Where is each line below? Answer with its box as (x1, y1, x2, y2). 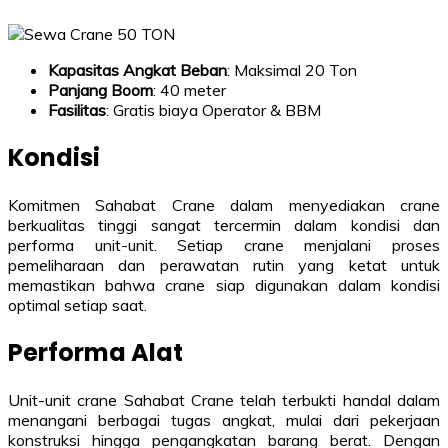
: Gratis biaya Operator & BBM (106, 99, 321, 120)
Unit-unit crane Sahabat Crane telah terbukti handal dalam (8, 389, 440, 410)
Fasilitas (48, 99, 106, 120)
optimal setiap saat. (8, 294, 147, 315)
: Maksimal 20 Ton (227, 59, 357, 80)
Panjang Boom (48, 79, 153, 100)
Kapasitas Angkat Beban (48, 59, 227, 80)
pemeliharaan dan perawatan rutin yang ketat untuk (8, 254, 440, 275)
